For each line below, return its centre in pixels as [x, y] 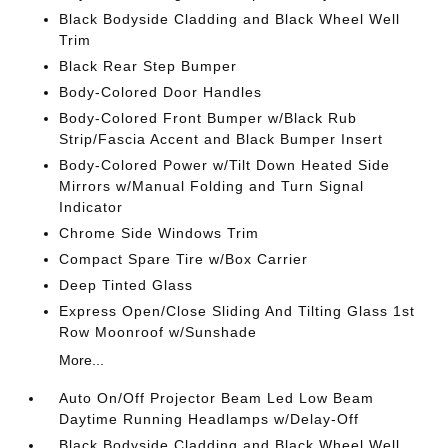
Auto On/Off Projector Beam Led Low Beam [217, 397]
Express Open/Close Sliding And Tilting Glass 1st [237, 310]
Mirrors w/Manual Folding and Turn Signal [212, 185]
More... [82, 359]
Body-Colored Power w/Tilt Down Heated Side [225, 164]
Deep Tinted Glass [126, 284]
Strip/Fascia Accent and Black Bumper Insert [221, 138]
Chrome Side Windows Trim [159, 232]
